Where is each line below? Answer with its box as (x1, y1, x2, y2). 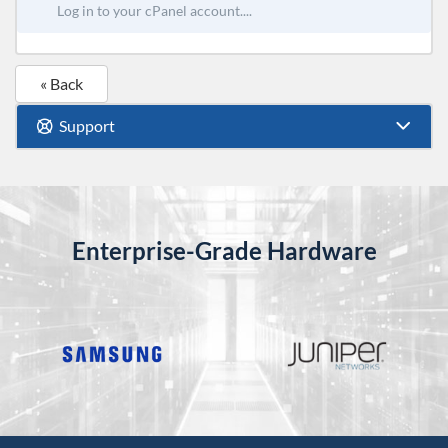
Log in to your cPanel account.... (57, 3, 252, 20)
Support (53, 117, 115, 136)
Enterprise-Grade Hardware (71, 236, 377, 266)
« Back (40, 74, 83, 94)
